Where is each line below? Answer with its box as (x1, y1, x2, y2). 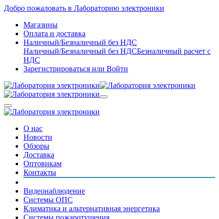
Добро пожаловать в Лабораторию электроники (4, 4, 164, 12)
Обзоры (23, 142, 49, 150)
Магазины (23, 21, 58, 29)
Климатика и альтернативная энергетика (23, 204, 160, 213)
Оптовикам (23, 159, 62, 168)
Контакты (23, 168, 56, 176)
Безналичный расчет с (137, 47, 211, 55)
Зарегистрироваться (23, 65, 92, 73)
